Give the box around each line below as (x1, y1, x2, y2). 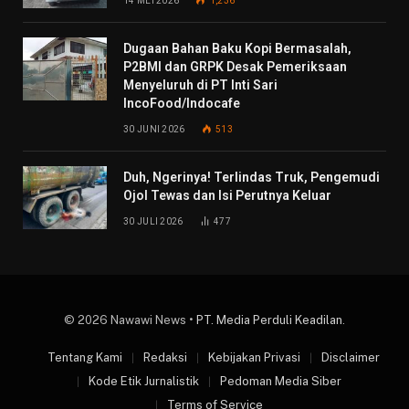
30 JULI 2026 (123, 216, 184, 227)
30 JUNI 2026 (123, 124, 185, 135)
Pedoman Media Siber (220, 374, 341, 389)
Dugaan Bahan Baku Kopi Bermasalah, (123, 41, 351, 57)
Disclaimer (321, 351, 380, 365)
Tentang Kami (47, 351, 122, 365)
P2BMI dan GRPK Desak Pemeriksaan (123, 59, 347, 75)
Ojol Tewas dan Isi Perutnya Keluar (123, 188, 331, 204)
